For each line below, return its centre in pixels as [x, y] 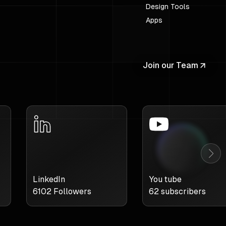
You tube [165, 179]
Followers [71, 191]
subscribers [182, 191]
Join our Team [171, 65]
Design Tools [168, 7]
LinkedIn [49, 179]
